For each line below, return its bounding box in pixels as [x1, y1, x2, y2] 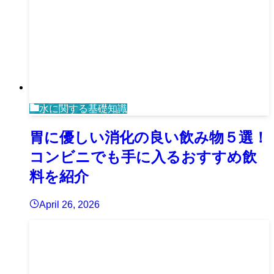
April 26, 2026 [39, 199, 100, 210]
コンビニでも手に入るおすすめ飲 [29, 148, 257, 165]
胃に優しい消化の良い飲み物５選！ [29, 128, 268, 146]
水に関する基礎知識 [39, 103, 127, 114]
